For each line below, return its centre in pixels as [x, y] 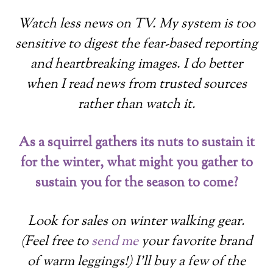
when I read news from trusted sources [136, 84]
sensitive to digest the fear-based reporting [136, 44]
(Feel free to [56, 242]
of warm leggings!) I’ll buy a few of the [136, 262]
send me [115, 242]
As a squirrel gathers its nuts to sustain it [136, 143]
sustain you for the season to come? [136, 183]
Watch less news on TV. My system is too [136, 24]
